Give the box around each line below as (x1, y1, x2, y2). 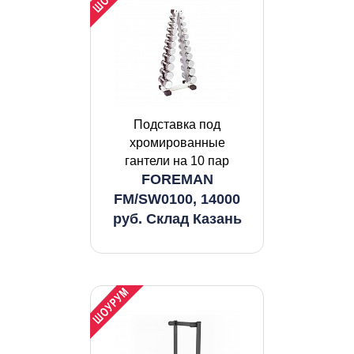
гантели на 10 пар (125, 154, 229, 168)
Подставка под (134, 118, 220, 131)
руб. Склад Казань (112, 211, 242, 227)
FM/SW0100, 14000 (114, 191, 240, 207)
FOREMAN (141, 171, 213, 187)
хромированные (129, 136, 225, 149)
